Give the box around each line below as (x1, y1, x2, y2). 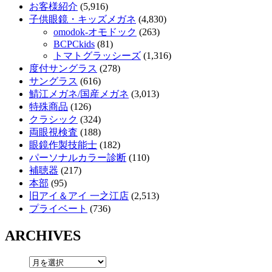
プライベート (29, 203, 87, 214)
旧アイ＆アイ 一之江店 (29, 190, 129, 201)
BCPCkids (53, 38, 95, 49)
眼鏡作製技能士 (29, 139, 97, 150)
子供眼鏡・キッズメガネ (29, 13, 136, 24)
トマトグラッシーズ (53, 50, 141, 61)
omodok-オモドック (53, 26, 137, 37)
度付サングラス (29, 63, 97, 73)
